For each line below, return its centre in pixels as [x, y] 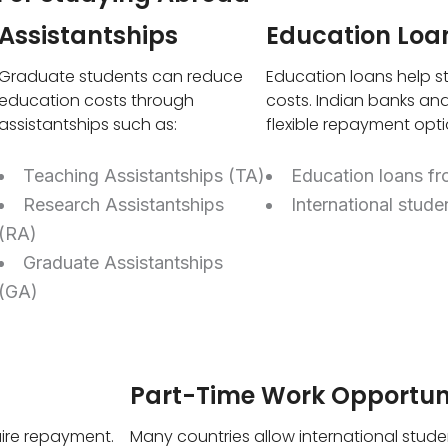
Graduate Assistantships [123, 263]
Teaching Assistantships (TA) [144, 176]
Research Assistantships [124, 205]
